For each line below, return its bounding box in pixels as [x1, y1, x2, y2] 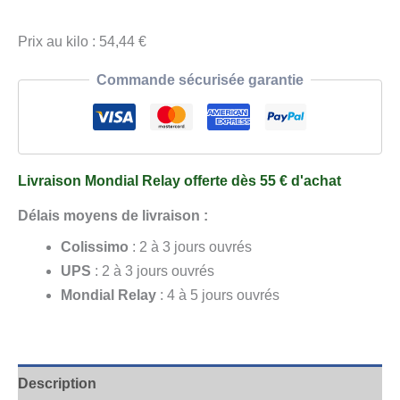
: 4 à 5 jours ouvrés [156, 287, 279, 304]
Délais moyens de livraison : [18, 208, 208, 224]
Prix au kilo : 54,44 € [18, 34, 146, 50]
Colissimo [61, 239, 129, 255]
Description [18, 376, 96, 392]
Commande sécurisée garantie [96, 72, 304, 88]
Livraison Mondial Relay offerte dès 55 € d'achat [18, 173, 341, 189]
